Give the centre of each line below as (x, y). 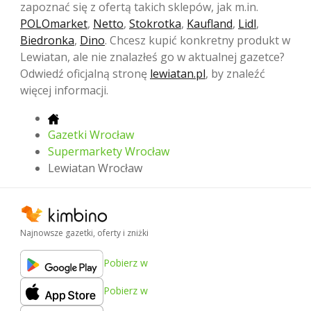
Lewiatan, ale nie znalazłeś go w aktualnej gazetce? (152, 57)
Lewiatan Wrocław (95, 168)
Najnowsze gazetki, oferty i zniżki (84, 233)
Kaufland (210, 24)
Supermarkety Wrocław (109, 152)
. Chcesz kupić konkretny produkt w (197, 41)
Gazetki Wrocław (91, 135)
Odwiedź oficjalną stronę (85, 74)
